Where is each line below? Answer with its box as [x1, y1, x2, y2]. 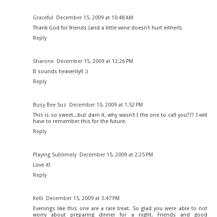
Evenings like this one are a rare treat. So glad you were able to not [33, 205, 207, 212]
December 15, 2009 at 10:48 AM [56, 15, 133, 21]
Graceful [33, 15, 53, 21]
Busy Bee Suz [33, 102, 66, 108]
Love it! [33, 162, 50, 169]
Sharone [33, 58, 54, 65]
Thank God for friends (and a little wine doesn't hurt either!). [33, 25, 183, 31]
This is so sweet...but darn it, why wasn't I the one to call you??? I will [33, 112, 207, 119]
